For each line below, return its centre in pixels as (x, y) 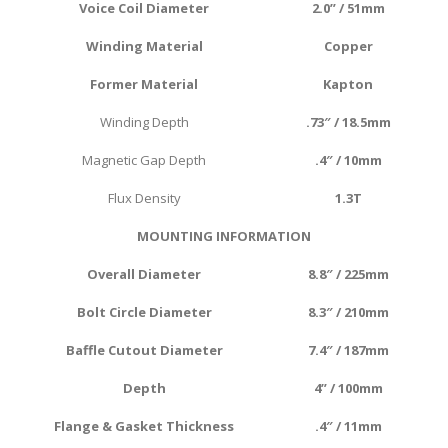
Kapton (348, 84)
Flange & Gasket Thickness (144, 426)
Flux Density (144, 198)
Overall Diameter (144, 274)
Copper (348, 46)
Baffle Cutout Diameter (144, 350)
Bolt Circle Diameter (144, 312)
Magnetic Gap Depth (144, 160)
